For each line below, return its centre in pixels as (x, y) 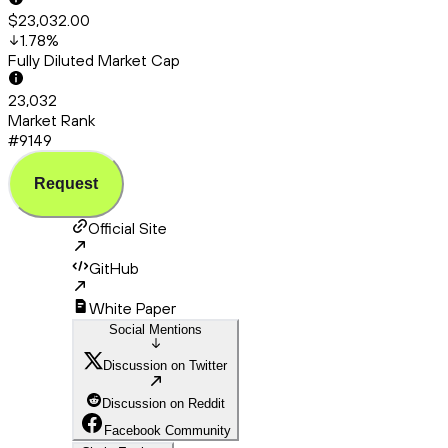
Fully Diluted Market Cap (94, 60)
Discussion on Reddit (163, 404)
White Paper (132, 308)
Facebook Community (167, 431)
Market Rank (51, 120)
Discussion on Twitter (165, 366)
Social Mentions (155, 330)
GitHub (114, 268)
